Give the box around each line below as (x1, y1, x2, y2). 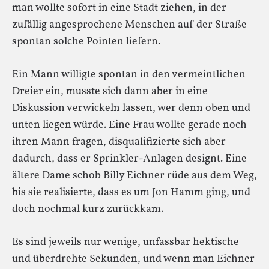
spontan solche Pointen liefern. (12, 34, 160, 49)
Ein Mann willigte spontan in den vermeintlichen (12, 67, 246, 82)
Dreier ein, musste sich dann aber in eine (12, 83, 208, 99)
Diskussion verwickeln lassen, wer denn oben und (12, 100, 250, 116)
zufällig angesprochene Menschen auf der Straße (12, 17, 247, 32)
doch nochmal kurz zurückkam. (12, 201, 163, 217)
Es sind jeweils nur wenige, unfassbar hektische (12, 234, 239, 250)
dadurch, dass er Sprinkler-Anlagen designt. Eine (12, 151, 247, 166)
